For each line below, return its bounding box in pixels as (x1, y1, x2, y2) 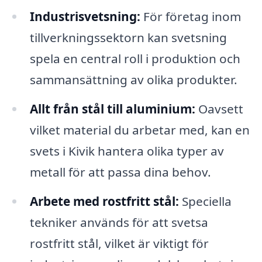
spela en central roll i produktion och (29, 50, 240, 67)
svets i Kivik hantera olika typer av (29, 142, 224, 159)
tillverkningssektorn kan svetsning (29, 29, 227, 46)
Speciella (178, 192, 232, 209)
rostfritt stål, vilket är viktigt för (29, 235, 209, 251)
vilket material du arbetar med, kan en (29, 121, 250, 138)
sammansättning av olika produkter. (29, 71, 237, 88)
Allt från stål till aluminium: (29, 100, 195, 117)
